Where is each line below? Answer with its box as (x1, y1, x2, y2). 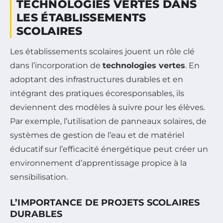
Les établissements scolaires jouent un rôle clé (10, 47, 195, 57)
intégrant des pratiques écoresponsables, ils (10, 89, 184, 99)
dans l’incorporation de (10, 61, 103, 71)
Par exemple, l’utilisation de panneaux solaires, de (10, 116, 207, 126)
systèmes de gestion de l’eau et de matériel (10, 130, 184, 140)
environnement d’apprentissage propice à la (10, 158, 187, 168)
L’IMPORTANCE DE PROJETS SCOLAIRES (10, 197, 200, 209)
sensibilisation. (10, 172, 68, 182)
